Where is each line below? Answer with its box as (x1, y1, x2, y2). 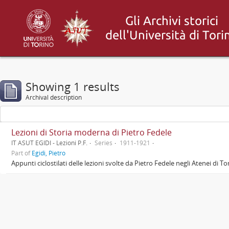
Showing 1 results (26, 79, 120, 94)
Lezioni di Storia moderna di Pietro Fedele (11, 127, 172, 138)
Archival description (26, 93, 82, 102)
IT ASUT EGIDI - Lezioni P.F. (11, 139, 87, 147)
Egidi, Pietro (32, 149, 65, 157)
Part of (11, 149, 32, 157)
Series (95, 139, 112, 147)
